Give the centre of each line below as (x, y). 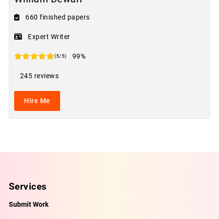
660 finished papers (58, 17)
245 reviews (39, 76)
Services (28, 187)
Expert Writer (49, 37)
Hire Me (37, 101)
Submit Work (28, 205)
